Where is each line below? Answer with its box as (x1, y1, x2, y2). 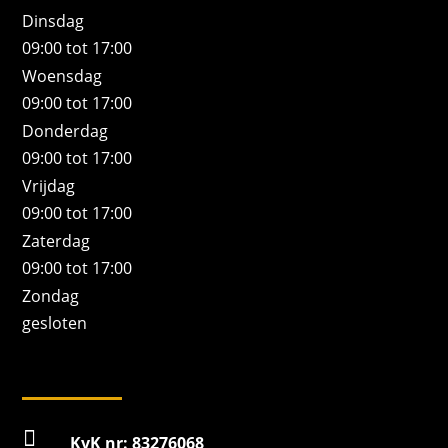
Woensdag (22, 65, 103, 88)
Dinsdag (22, 10, 85, 33)
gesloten (22, 312, 88, 335)
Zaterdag (22, 230, 91, 253)
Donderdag (22, 120, 109, 143)
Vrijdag (22, 175, 76, 198)
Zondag (22, 285, 80, 308)
